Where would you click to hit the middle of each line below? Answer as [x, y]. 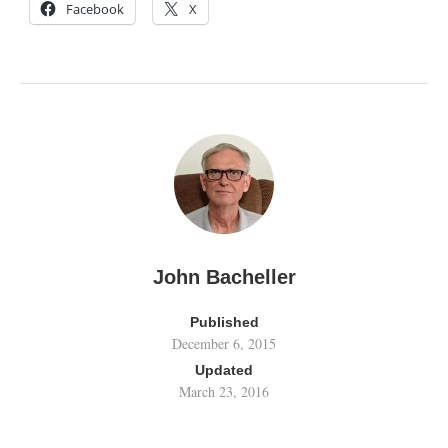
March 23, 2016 [224, 391]
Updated [224, 369]
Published [224, 321]
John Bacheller [224, 276]
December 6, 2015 [224, 343]
